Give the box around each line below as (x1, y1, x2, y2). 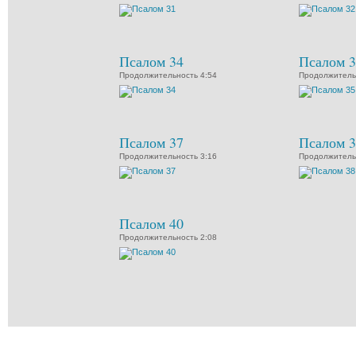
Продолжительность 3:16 (119, 152, 217, 161)
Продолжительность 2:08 (119, 233, 217, 242)
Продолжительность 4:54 (119, 71, 217, 79)
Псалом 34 (119, 52, 184, 71)
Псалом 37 (119, 133, 184, 152)
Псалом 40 (119, 214, 184, 233)
